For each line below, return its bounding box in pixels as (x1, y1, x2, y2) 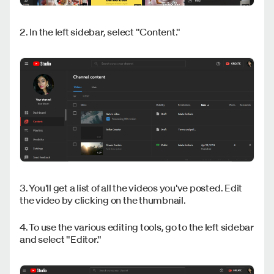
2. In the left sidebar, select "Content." (20, 26, 181, 39)
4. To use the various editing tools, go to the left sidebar (20, 221, 254, 234)
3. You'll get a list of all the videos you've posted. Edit (20, 182, 243, 194)
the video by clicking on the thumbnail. (20, 194, 186, 207)
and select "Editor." (20, 233, 102, 246)
